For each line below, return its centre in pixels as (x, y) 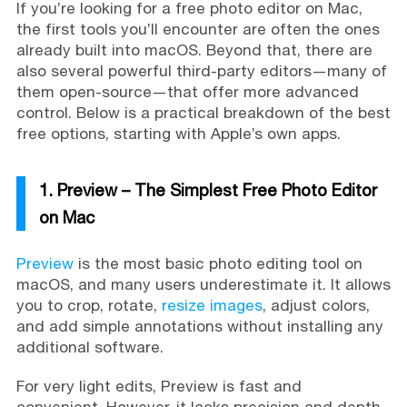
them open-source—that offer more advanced (187, 92)
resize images (212, 305)
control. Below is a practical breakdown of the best (203, 113)
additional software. (89, 347)
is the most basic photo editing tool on (218, 263)
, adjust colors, (316, 305)
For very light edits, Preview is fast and (159, 386)
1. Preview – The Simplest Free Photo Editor (208, 190)
